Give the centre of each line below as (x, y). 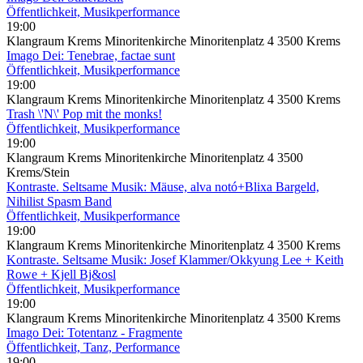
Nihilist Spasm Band (59, 201)
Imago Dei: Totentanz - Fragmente (94, 332)
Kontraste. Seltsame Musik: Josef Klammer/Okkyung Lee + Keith (175, 259)
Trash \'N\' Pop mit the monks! (84, 113)
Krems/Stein (38, 172)
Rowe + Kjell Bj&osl (61, 274)
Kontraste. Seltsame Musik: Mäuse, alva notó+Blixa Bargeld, (163, 186)
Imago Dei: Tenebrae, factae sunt (91, 55)
